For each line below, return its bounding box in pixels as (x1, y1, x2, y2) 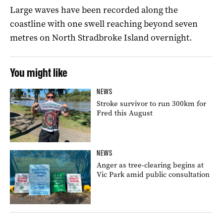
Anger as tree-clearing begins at (97, 160, 204, 170)
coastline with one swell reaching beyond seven (10, 17, 198, 30)
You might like (10, 65, 67, 80)
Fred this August (97, 108, 153, 118)
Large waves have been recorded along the (10, 3, 178, 16)
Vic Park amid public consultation (97, 169, 210, 180)
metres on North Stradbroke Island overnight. (10, 31, 192, 44)
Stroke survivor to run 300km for (97, 98, 207, 109)
